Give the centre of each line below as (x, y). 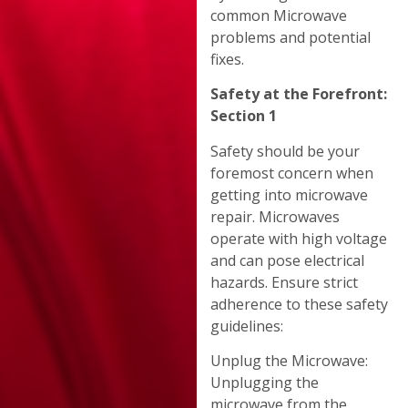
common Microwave (279, 15)
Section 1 (244, 116)
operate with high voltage (299, 238)
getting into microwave (290, 194)
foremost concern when (292, 173)
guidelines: (247, 326)
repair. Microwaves (275, 216)
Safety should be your (286, 151)
